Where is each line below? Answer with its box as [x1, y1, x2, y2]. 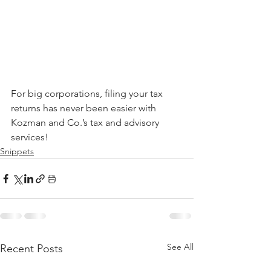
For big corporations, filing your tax [11, 88, 165, 99]
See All [167, 241, 194, 252]
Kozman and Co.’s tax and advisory [11, 117, 162, 128]
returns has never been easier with [11, 102, 158, 114]
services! [11, 131, 48, 143]
